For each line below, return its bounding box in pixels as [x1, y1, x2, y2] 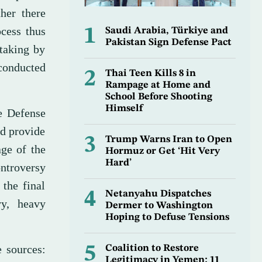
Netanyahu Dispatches [105, 189, 211, 199]
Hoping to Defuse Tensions [105, 212, 229, 223]
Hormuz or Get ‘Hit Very [105, 146, 220, 157]
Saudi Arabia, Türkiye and [105, 26, 228, 36]
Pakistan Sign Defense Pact [105, 37, 232, 48]
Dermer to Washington [105, 201, 213, 211]
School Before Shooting [105, 92, 212, 102]
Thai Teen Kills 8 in [105, 68, 196, 79]
